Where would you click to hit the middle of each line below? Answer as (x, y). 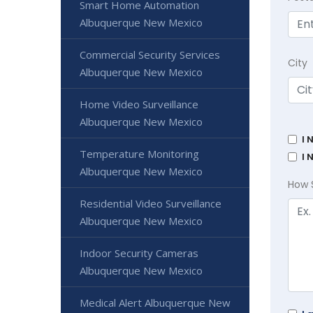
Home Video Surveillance (139, 104)
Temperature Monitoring (139, 153)
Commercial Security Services (150, 54)
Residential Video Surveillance (151, 203)
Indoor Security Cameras (139, 253)
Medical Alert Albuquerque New (155, 302)
